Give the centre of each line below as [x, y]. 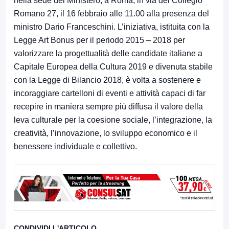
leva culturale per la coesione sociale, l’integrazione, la [113, 120]
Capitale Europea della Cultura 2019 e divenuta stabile [113, 67]
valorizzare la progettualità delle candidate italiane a [108, 54]
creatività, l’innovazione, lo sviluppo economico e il [106, 133]
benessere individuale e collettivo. [75, 147]
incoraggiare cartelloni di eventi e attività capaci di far [110, 94]
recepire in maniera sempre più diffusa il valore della [108, 107]
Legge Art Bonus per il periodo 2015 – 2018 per [99, 40]
